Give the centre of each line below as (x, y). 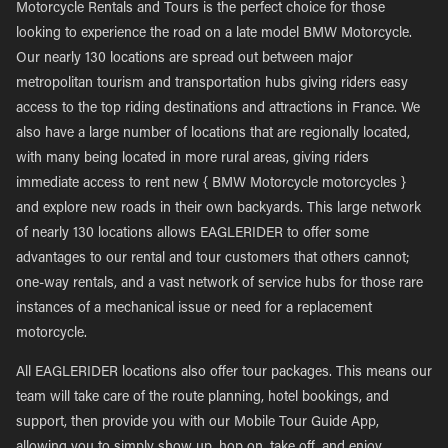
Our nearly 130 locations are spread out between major (184, 59)
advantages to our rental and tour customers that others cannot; (213, 259)
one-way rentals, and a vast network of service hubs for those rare (219, 284)
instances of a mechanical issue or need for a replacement (194, 309)
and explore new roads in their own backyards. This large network (218, 209)
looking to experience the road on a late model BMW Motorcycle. (214, 34)
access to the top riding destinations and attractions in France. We (218, 109)
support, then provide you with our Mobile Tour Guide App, (197, 423)
